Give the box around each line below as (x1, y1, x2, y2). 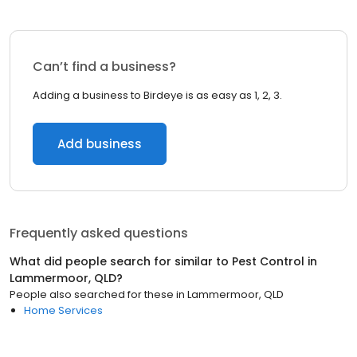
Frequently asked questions (10, 224, 188, 242)
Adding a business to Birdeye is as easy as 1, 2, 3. (33, 88, 282, 103)
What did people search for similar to (10, 253, 232, 269)
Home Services (24, 303, 103, 318)
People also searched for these (10, 287, 174, 302)
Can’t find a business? (33, 57, 176, 76)
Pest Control (232, 253, 304, 269)
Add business (57, 135, 142, 152)
